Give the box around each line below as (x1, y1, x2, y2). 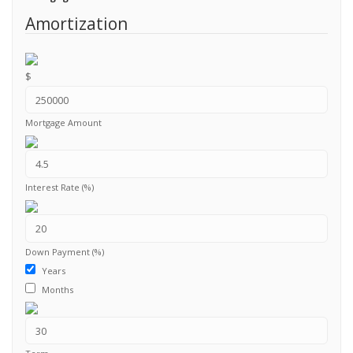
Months (41, 283, 73, 295)
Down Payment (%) (24, 245, 104, 258)
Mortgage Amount (24, 117, 102, 129)
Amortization (24, 12, 128, 35)
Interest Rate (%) (24, 181, 94, 194)
